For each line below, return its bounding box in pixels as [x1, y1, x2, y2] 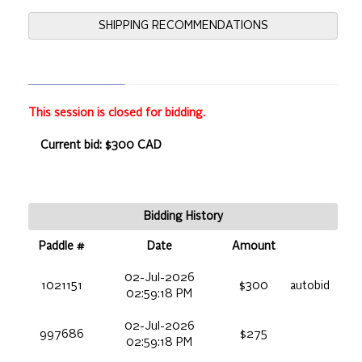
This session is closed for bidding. [28, 107, 205, 119]
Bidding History [143, 210, 223, 222]
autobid [290, 280, 330, 292]
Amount [232, 240, 276, 252]
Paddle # [39, 240, 84, 252]
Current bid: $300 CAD [40, 139, 162, 151]
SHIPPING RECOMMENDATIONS [98, 19, 268, 32]
